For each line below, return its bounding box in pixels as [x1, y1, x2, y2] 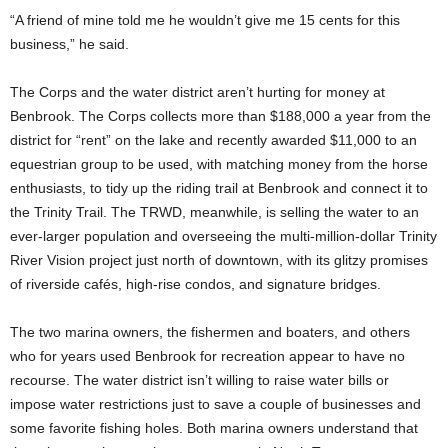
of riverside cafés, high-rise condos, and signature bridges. [10, 276, 381, 292]
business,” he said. [10, 36, 129, 52]
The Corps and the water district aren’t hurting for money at [10, 84, 385, 100]
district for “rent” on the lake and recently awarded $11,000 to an [10, 132, 417, 148]
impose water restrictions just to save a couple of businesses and [10, 396, 421, 412]
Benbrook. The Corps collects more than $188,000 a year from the [10, 108, 431, 124]
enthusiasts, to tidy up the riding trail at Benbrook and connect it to [10, 180, 428, 196]
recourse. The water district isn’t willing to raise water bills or [10, 372, 389, 388]
